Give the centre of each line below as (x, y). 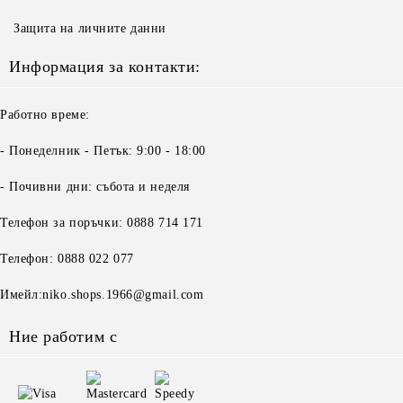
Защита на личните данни (90, 28)
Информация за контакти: (105, 67)
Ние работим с (63, 336)
